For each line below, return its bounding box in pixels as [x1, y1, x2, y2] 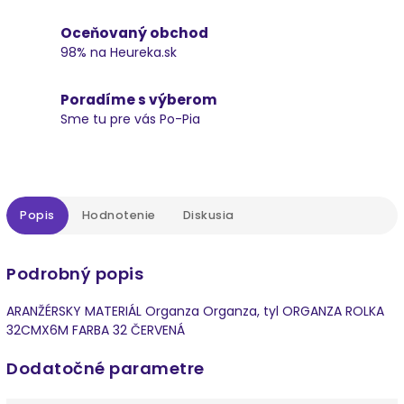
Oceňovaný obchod [60, 23, 208, 42]
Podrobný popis [6, 262, 143, 285]
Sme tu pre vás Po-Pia [60, 109, 200, 128]
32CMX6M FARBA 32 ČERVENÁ [6, 321, 185, 340]
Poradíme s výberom [60, 89, 217, 109]
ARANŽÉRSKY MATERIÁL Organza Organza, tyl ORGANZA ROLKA [6, 302, 384, 321]
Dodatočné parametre [6, 357, 205, 381]
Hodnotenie [81, 207, 156, 223]
